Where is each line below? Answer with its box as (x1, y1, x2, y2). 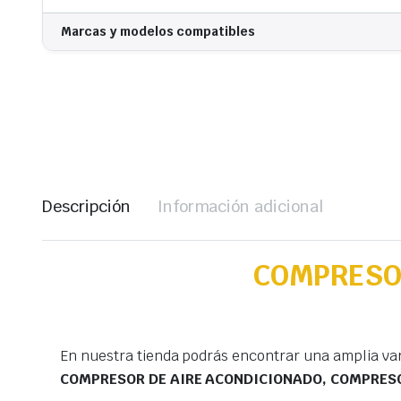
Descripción (42, 196, 131, 218)
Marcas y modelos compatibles (61, 23, 256, 40)
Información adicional (157, 196, 324, 218)
